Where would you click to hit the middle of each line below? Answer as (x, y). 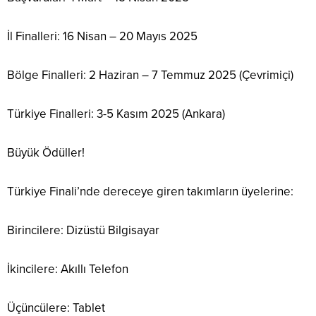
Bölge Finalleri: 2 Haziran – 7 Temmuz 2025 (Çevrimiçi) (150, 75)
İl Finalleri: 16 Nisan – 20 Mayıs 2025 (102, 37)
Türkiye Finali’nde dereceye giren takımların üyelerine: (150, 192)
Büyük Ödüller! (46, 153)
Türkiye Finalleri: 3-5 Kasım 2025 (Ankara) (116, 114)
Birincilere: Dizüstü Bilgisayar (83, 231)
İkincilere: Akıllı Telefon (68, 269)
